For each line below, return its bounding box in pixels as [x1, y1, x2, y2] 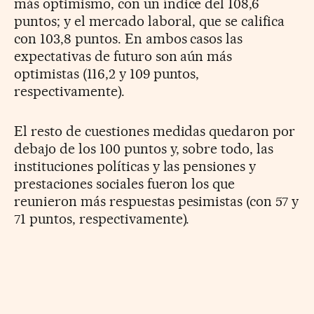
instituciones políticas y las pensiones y [14, 158, 257, 175]
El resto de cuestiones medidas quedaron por [14, 123, 296, 140]
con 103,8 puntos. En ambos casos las [14, 30, 243, 48]
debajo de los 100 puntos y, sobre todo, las [14, 140, 274, 158]
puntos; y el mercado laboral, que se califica [14, 13, 285, 30]
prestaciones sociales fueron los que [14, 175, 235, 193]
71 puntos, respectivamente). [14, 210, 190, 228]
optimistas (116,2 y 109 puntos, [14, 65, 200, 83]
